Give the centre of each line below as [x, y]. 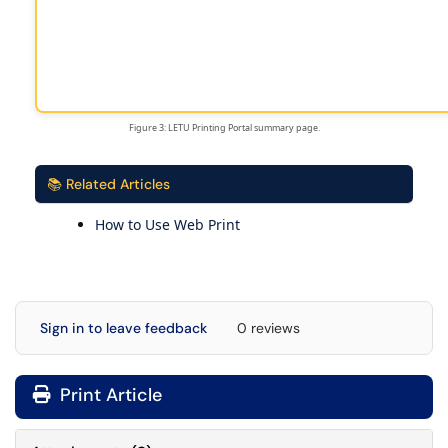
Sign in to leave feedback [123, 328]
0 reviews [268, 328]
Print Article [108, 395]
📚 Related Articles [108, 184]
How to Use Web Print [167, 224]
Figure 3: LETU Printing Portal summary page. [224, 127]
